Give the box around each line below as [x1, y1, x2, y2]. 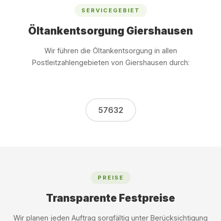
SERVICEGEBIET [81, 7, 140, 14]
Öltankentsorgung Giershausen [28, 25, 193, 37]
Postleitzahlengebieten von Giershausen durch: [32, 58, 189, 67]
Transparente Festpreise [46, 192, 175, 204]
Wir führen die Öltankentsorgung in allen [44, 46, 177, 55]
